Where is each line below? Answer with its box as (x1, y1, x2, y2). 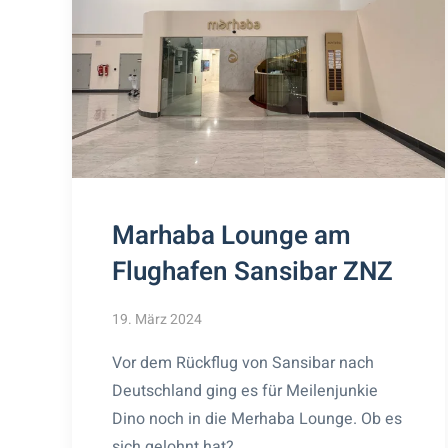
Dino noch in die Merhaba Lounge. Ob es (112, 406, 402, 431)
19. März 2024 (112, 308, 202, 330)
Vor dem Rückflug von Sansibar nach (112, 350, 374, 375)
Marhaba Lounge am (112, 216, 351, 255)
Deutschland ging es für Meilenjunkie (112, 378, 378, 403)
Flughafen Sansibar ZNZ (112, 252, 393, 291)
